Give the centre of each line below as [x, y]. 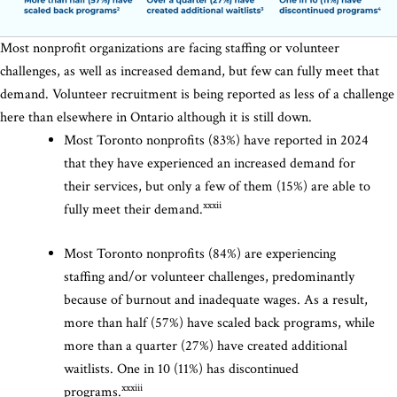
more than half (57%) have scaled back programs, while [219, 323]
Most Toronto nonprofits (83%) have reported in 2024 [216, 140]
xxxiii [135, 387]
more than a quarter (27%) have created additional [206, 346]
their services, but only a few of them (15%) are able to [217, 186]
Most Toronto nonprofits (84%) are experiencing [200, 253]
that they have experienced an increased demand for [210, 163]
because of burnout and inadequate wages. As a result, [216, 300]
